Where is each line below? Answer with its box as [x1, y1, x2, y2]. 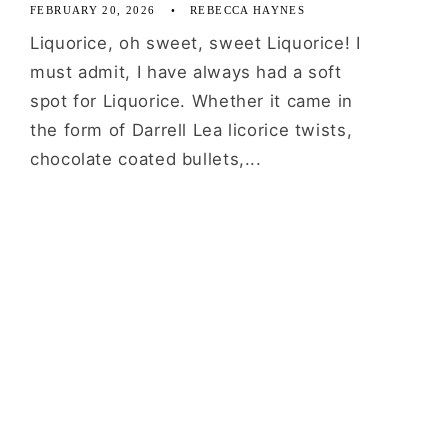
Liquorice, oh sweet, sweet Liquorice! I [30, 33, 361, 54]
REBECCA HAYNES [190, 4, 306, 16]
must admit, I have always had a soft [30, 62, 342, 83]
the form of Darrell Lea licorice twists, [30, 120, 353, 141]
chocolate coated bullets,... [30, 149, 262, 170]
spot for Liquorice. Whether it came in [30, 91, 354, 112]
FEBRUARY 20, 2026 [30, 4, 156, 16]
